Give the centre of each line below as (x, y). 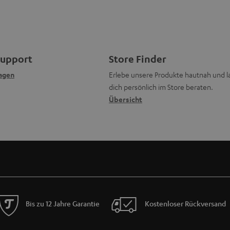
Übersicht (125, 99)
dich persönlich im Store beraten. (161, 87)
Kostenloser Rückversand (185, 204)
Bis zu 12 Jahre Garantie (62, 204)
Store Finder (137, 59)
